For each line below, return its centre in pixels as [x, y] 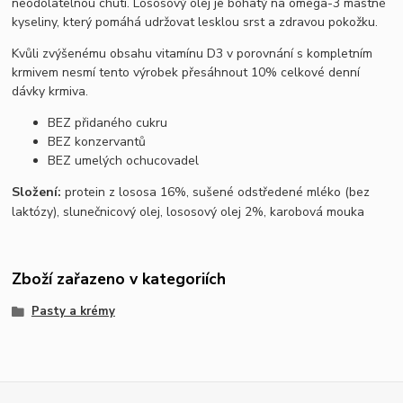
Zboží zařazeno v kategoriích [119, 279]
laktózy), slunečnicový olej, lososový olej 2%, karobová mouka [188, 211]
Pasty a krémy [73, 311]
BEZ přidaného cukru [108, 122]
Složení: [37, 192]
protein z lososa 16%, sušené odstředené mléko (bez [216, 192]
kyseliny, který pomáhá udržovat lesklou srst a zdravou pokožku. [195, 22]
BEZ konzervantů [97, 141]
